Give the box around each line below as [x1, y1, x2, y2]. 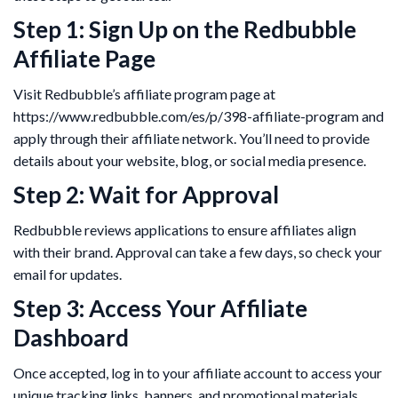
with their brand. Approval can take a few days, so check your [13, 243, 382, 260]
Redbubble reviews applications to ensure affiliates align [13, 220, 356, 238]
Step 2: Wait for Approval [13, 179, 279, 209]
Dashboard [13, 322, 129, 352]
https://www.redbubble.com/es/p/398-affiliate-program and [13, 107, 384, 124]
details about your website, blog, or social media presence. [13, 151, 366, 169]
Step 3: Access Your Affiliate [13, 293, 307, 322]
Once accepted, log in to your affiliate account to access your [13, 363, 382, 381]
